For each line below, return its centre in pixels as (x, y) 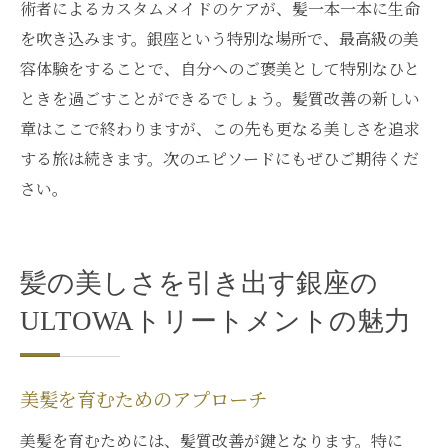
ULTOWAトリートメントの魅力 (215, 321)
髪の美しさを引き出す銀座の (199, 283)
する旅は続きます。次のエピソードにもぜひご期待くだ (219, 158)
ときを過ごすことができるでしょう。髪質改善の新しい (220, 98)
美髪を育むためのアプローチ (143, 401)
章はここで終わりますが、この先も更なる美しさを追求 (220, 128)
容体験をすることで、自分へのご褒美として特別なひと (220, 68)
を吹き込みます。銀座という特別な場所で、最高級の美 (219, 38)
